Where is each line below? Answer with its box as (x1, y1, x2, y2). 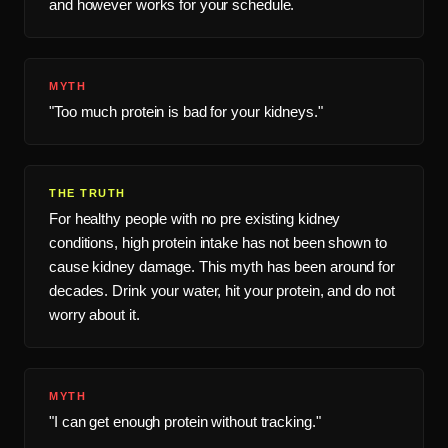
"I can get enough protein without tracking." (49, 412, 321, 430)
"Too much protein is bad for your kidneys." (49, 102, 323, 120)
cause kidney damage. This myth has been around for (49, 257, 395, 275)
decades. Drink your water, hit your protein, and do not (49, 281, 395, 299)
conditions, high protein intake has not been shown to (49, 233, 387, 251)
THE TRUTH (49, 186, 126, 199)
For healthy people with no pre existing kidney (49, 209, 341, 227)
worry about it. (49, 305, 140, 323)
